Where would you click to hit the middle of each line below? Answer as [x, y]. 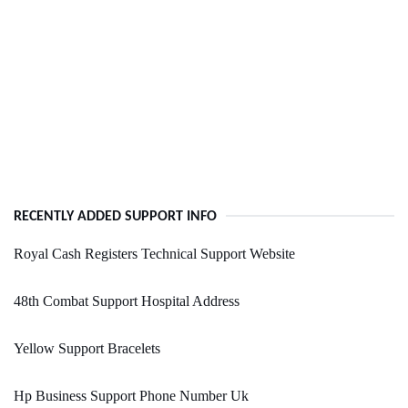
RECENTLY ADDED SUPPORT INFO [115, 217]
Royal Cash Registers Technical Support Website [154, 254]
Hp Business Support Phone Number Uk [131, 396]
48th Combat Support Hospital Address [127, 301]
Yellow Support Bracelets [87, 349]
